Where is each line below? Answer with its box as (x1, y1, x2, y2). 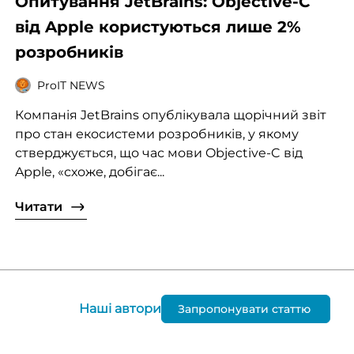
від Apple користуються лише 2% (14, 17, 301, 37)
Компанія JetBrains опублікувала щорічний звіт (14, 107, 326, 123)
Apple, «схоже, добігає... (14, 164, 164, 180)
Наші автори (79, 301, 161, 317)
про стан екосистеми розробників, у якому (14, 126, 299, 142)
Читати (14, 199, 62, 215)
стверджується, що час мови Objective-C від (14, 145, 303, 161)
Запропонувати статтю (178, 302, 311, 317)
